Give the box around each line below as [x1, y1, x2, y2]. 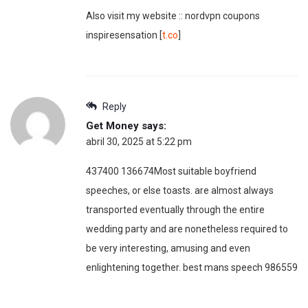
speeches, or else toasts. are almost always [86, 185, 274, 197]
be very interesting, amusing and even [86, 243, 250, 254]
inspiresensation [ [86, 30, 162, 41]
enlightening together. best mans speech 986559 [86, 262, 298, 274]
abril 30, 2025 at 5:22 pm [86, 136, 192, 148]
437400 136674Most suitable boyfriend [86, 166, 256, 177]
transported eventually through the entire [86, 204, 265, 216]
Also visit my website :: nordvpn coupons [86, 10, 260, 22]
